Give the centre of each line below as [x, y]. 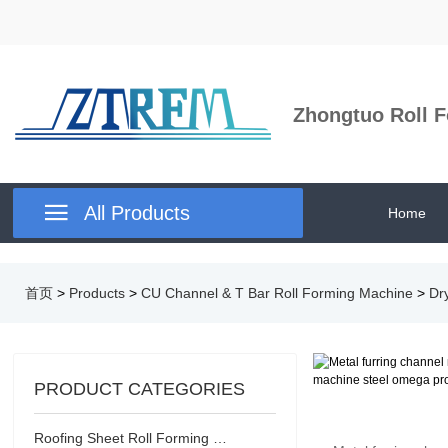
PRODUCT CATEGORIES [140, 389]
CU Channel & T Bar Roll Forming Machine [277, 293]
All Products [137, 213]
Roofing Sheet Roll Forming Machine [220, 438]
